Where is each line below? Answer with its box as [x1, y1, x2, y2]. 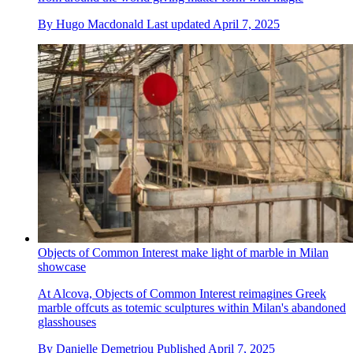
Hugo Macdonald [56, 17, 143, 31]
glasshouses [38, 314, 96, 329]
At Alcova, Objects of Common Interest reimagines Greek [38, 286, 326, 300]
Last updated [147, 17, 213, 31]
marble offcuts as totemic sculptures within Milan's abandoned [38, 300, 346, 314]
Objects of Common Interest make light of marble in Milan [38, 245, 329, 259]
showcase [38, 259, 86, 273]
